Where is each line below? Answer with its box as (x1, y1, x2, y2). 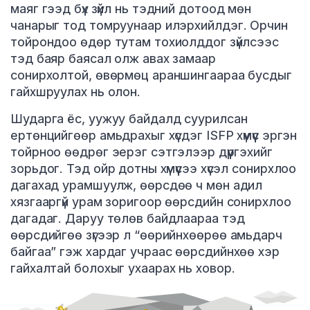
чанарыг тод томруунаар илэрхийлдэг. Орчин (10, 17, 288, 33)
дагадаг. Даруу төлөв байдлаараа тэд (10, 210, 245, 226)
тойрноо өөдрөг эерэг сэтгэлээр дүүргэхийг (10, 144, 273, 159)
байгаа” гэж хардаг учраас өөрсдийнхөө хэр (10, 244, 280, 259)
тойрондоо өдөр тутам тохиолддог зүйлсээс (10, 34, 279, 49)
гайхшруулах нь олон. (10, 84, 140, 99)
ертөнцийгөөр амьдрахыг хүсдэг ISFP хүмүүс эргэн (10, 127, 298, 143)
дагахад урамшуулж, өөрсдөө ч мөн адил (10, 177, 263, 192)
